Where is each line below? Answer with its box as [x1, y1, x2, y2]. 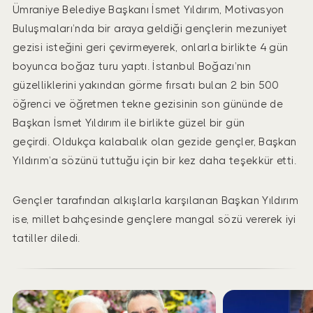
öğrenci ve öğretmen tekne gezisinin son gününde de [13, 98, 283, 110]
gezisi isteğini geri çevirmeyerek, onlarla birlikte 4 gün [13, 41, 289, 54]
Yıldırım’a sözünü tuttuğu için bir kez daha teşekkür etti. [13, 154, 296, 167]
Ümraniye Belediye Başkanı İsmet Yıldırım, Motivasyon [13, 3, 284, 16]
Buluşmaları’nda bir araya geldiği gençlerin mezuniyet [13, 22, 288, 35]
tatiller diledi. [13, 232, 80, 245]
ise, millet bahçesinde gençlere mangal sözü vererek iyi [13, 213, 296, 226]
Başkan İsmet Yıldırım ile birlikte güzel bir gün [13, 117, 245, 129]
